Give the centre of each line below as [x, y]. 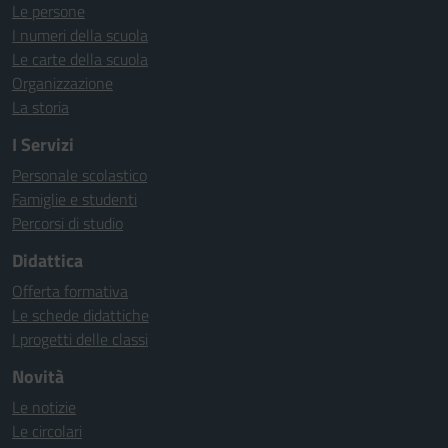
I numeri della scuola [80, 35]
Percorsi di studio [67, 223]
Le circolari [47, 431]
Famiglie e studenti [74, 199]
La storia [40, 107]
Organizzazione [62, 83]
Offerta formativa [70, 291]
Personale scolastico [79, 175]
